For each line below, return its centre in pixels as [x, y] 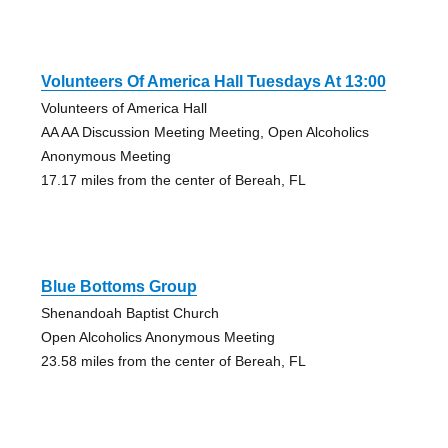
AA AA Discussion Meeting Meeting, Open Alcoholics [204, 131]
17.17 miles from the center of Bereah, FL [173, 179]
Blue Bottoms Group [118, 286]
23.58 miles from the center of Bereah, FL [173, 360]
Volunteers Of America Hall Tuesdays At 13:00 [213, 81]
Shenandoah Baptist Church [129, 312]
